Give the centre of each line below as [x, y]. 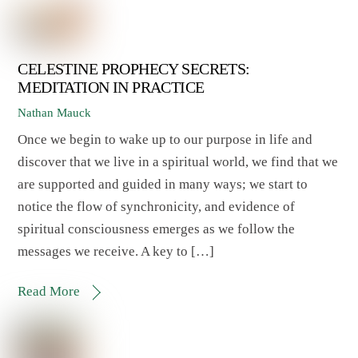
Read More [49, 291]
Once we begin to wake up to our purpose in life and [165, 139]
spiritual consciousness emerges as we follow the [157, 229]
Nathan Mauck [55, 113]
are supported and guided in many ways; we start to [163, 184]
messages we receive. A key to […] [116, 251]
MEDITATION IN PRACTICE [111, 88]
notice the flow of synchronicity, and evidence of [157, 206]
